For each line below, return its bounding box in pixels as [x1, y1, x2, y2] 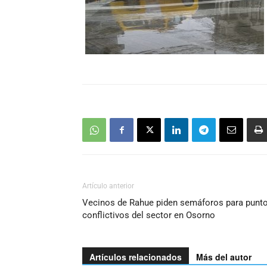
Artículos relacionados [89, 251, 182, 263]
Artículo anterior [82, 182, 134, 190]
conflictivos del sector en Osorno [82, 210, 215, 221]
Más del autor [196, 251, 252, 263]
